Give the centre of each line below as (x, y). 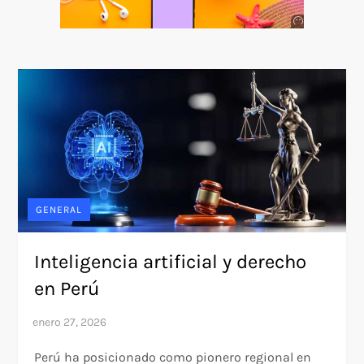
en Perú (67, 289)
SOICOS (319, 30)
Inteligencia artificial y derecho (171, 262)
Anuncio (318, 21)
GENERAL (59, 210)
